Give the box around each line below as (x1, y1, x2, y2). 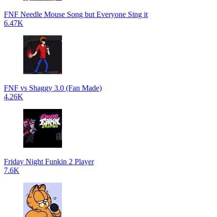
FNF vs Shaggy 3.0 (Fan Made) (4, 84, 102, 92)
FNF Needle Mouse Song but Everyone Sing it (4, 10, 148, 18)
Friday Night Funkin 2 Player (4, 157, 94, 166)
